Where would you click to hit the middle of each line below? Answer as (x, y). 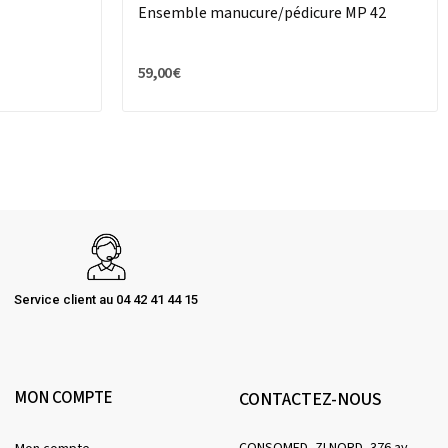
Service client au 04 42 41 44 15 (106, 300)
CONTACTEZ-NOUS (310, 400)
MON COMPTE (64, 398)
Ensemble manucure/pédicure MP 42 (262, 13)
